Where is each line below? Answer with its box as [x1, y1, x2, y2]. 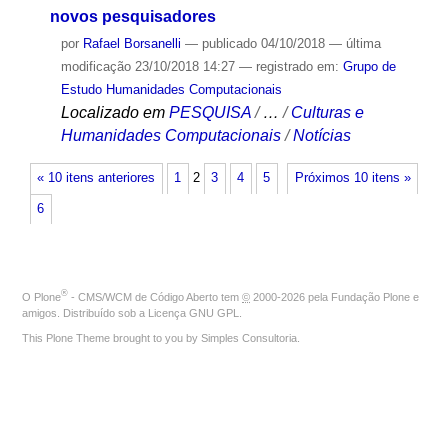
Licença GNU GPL [148, 307, 239, 320]
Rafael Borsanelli [82, 36, 181, 52]
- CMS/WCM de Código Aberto [68, 291, 218, 304]
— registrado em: [238, 59, 343, 75]
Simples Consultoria [201, 332, 297, 345]
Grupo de [342, 59, 396, 75]
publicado [201, 36, 257, 52]
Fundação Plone [331, 291, 410, 304]
